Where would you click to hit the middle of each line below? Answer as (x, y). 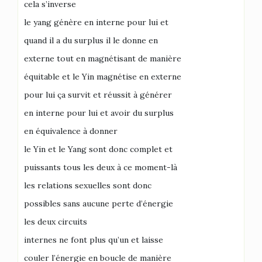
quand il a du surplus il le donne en (91, 40)
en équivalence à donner (71, 131)
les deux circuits (56, 221)
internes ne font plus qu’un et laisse (94, 239)
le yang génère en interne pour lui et (96, 22)
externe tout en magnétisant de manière (103, 58)
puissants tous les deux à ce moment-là (101, 167)
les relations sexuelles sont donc (88, 185)
